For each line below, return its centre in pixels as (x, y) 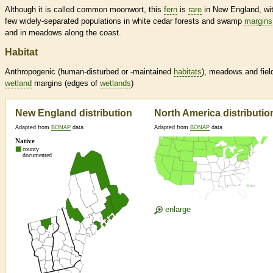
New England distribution (74, 113)
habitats (188, 72)
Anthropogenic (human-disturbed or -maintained (89, 72)
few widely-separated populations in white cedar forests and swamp (125, 21)
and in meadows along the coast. (63, 33)
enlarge (177, 210)
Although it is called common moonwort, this (84, 10)
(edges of (81, 83)
